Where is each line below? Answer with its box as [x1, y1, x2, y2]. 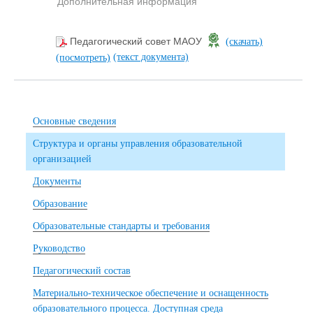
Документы [33, 175, 81, 187]
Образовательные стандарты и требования [33, 220, 210, 231]
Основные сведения [33, 115, 116, 126]
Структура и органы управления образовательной [33, 138, 242, 149]
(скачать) [226, 36, 263, 47]
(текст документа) [113, 51, 189, 62]
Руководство [33, 242, 85, 254]
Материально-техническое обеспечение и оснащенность [33, 287, 268, 298]
